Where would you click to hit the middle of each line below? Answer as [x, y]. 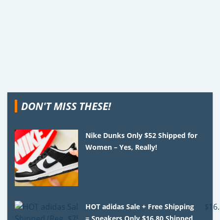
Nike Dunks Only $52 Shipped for [142, 135]
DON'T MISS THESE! [66, 106]
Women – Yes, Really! [122, 147]
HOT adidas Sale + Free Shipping [140, 206]
